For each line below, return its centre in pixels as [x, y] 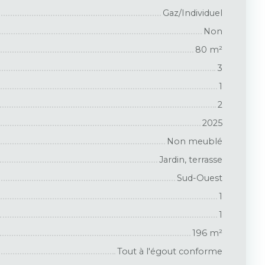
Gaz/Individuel [193, 13]
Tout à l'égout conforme [170, 251]
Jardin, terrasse [191, 159]
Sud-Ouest [200, 178]
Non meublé [195, 141]
